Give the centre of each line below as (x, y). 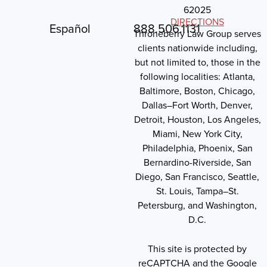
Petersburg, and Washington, (197, 206)
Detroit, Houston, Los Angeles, (197, 120)
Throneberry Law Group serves (197, 34)
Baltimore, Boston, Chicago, (197, 91)
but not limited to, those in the (197, 63)
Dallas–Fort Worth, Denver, (197, 105)
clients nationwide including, (197, 48)
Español (70, 28)
